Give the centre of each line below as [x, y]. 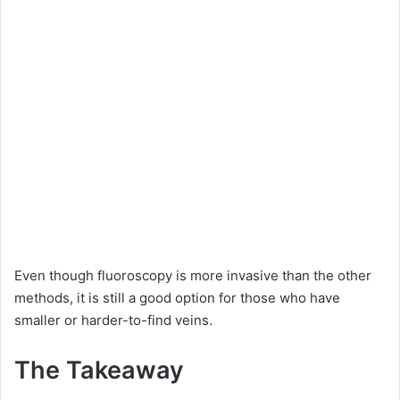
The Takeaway [99, 371]
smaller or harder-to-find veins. [113, 321]
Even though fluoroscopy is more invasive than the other [193, 276]
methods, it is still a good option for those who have [177, 298]
